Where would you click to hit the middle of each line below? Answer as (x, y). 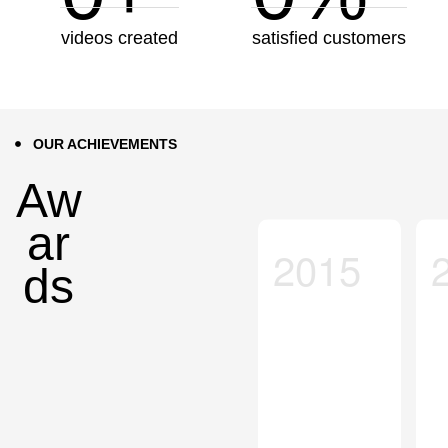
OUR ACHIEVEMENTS (104, 144)
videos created (119, 38)
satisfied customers (328, 38)
